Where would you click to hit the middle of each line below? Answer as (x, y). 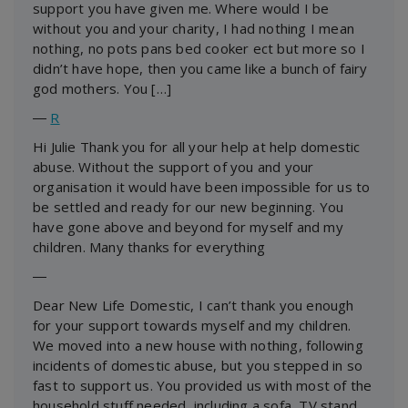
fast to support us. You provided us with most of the (203, 385)
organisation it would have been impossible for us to (202, 186)
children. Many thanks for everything (149, 246)
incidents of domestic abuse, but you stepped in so (198, 365)
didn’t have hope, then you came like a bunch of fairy (200, 68)
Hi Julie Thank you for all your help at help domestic (197, 146)
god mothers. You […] (102, 88)
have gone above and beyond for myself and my (188, 226)
